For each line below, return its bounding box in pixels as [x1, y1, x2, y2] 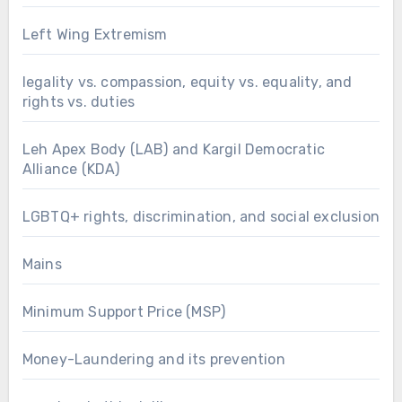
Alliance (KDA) [22, 160, 120, 178]
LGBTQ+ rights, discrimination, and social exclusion [22, 207, 380, 225]
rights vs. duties [22, 92, 135, 110]
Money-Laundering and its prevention [22, 350, 285, 368]
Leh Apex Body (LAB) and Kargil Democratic [22, 140, 325, 158]
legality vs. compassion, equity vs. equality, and [22, 73, 353, 91]
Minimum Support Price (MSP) [22, 302, 226, 320]
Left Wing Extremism [22, 25, 168, 43]
